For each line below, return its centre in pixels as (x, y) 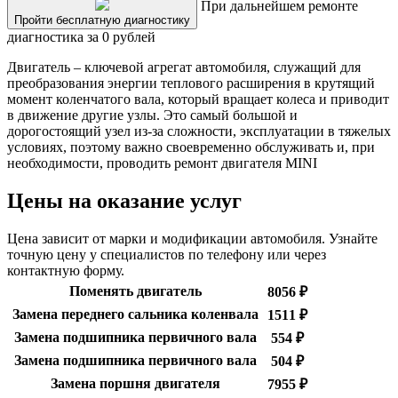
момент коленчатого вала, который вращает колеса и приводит (198, 99)
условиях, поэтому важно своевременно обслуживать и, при (191, 147)
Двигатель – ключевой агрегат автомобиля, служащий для (184, 68)
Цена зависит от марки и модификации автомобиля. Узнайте (192, 239)
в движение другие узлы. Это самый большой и (152, 115)
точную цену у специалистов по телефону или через (167, 255)
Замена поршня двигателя (135, 384)
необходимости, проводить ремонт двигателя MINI (162, 163)
